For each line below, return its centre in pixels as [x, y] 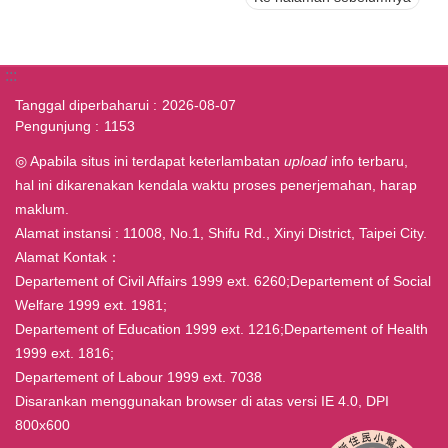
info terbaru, [367, 160]
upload [305, 160]
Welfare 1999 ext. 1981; [91, 304]
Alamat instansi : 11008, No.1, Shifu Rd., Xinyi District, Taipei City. [221, 232]
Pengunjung [53, 126]
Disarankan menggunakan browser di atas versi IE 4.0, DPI [202, 400]
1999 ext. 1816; [64, 352]
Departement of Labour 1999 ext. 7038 [138, 376]
